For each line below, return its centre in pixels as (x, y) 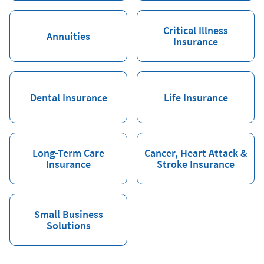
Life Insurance (196, 97)
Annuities (68, 36)
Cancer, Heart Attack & (196, 153)
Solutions (68, 225)
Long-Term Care (68, 153)
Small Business (68, 214)
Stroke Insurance (196, 164)
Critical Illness (196, 30)
